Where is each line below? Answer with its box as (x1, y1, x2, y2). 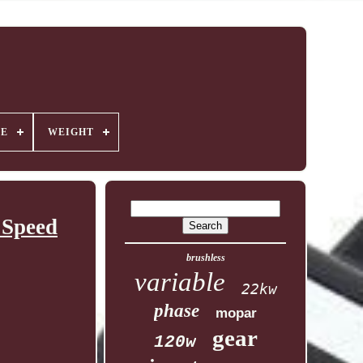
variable (134, 267, 225, 297)
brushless (186, 252, 225, 263)
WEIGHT (47, 126, 94, 138)
